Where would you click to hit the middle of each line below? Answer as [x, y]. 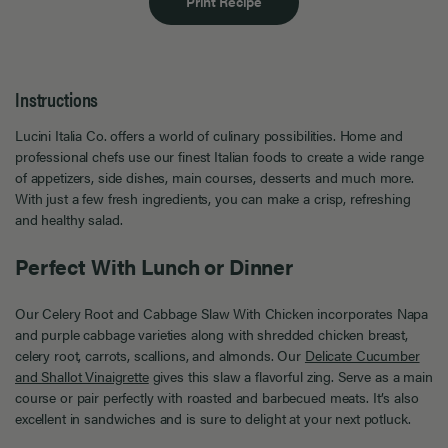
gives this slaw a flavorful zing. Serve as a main [290, 376]
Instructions [57, 99]
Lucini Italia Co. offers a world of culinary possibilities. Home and [209, 134]
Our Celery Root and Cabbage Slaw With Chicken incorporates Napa [222, 313]
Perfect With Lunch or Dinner [154, 265]
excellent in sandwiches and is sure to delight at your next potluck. [213, 418]
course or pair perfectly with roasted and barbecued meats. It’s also [217, 397]
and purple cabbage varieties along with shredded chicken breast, [211, 334]
